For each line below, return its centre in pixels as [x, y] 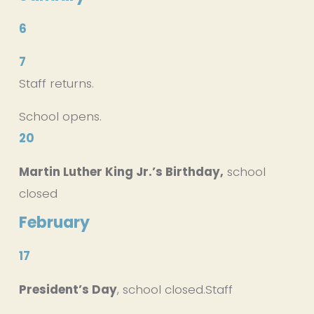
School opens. [60, 116]
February [54, 222]
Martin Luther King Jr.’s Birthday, [121, 171]
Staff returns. [56, 83]
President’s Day [68, 289]
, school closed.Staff [176, 289]
